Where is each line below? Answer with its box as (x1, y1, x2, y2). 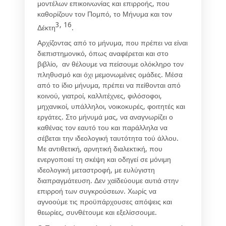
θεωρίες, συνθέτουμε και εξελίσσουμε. (37, 208, 157, 217)
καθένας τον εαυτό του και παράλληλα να (37, 124, 167, 132)
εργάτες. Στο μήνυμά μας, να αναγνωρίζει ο (37, 113, 173, 122)
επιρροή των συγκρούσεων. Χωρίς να (37, 187, 156, 196)
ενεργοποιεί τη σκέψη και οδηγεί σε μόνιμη (37, 155, 171, 164)
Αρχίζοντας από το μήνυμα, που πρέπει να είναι (37, 39, 188, 47)
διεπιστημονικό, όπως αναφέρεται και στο (37, 49, 168, 58)
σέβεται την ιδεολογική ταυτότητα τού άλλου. (37, 134, 179, 143)
